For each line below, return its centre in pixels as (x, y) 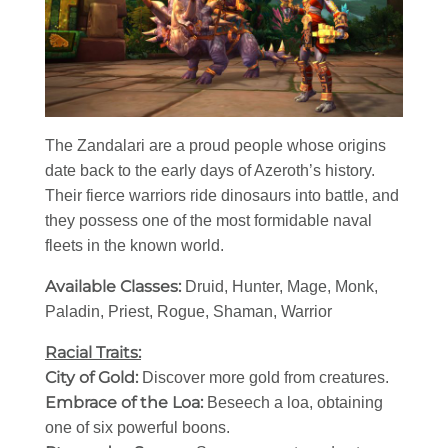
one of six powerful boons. (137, 428)
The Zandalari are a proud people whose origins (215, 146)
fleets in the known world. (134, 246)
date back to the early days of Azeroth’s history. (210, 171)
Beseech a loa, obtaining (295, 403)
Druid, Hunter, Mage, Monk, (281, 287)
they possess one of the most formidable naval (208, 221)
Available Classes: (115, 287)
